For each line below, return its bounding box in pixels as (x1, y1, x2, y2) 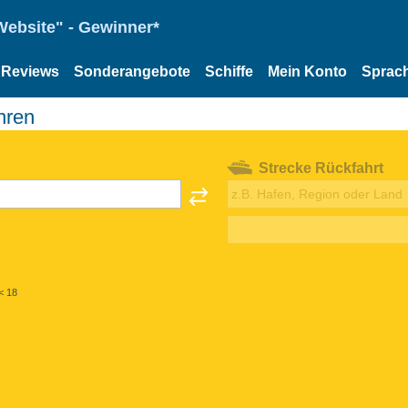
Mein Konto (268, 64, 347, 79)
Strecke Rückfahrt (258, 159, 383, 176)
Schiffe (205, 64, 253, 79)
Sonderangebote (74, 64, 190, 79)
